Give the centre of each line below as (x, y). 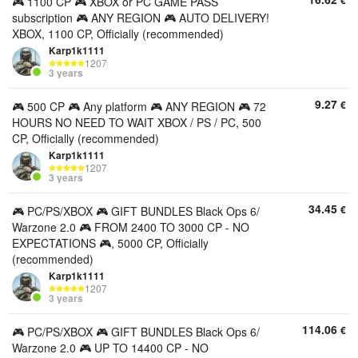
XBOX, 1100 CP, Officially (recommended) (118, 34)
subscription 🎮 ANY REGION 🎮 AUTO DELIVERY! (141, 18)
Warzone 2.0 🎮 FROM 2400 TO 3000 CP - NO (131, 227)
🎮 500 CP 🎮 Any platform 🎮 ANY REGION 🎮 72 (139, 106)
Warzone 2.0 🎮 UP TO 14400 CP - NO (110, 348)
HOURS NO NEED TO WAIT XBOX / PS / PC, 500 (137, 122)
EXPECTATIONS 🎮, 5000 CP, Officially (110, 243)
